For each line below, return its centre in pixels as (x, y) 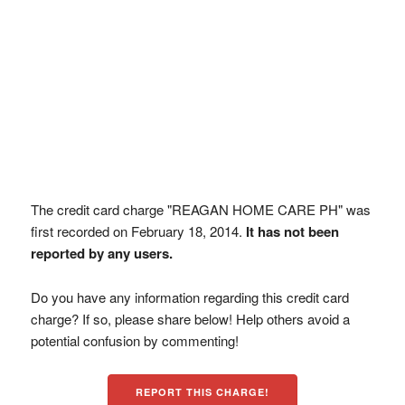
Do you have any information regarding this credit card (189, 297)
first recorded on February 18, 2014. (138, 231)
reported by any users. (101, 253)
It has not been (292, 231)
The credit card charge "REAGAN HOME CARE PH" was (200, 209)
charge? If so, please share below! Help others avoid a (190, 319)
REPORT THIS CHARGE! (202, 392)
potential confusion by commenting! (134, 340)
